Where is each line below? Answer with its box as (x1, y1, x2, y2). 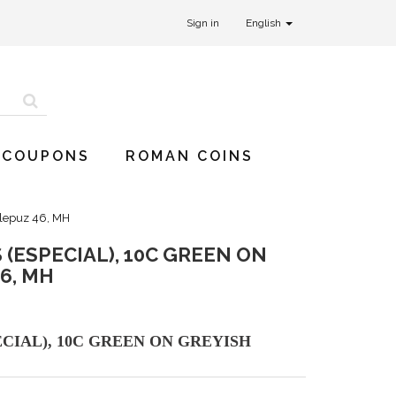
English (246, 17, 284, 29)
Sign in (187, 17, 219, 29)
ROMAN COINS (126, 148, 254, 164)
